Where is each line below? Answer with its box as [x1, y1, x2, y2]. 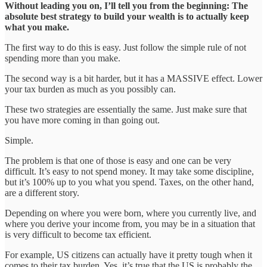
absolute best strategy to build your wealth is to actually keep [5, 11, 249, 21]
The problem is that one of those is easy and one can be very [5, 155, 231, 166]
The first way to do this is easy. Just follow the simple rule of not [5, 42, 246, 52]
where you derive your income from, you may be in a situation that [5, 218, 255, 229]
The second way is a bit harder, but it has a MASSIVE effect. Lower [5, 73, 262, 83]
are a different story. [5, 187, 79, 198]
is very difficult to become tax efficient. [5, 229, 151, 240]
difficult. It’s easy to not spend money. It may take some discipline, [5, 166, 254, 176]
